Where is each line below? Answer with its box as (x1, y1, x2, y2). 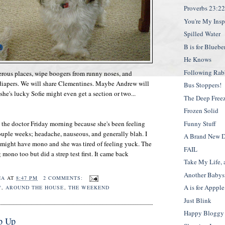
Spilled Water (184, 29, 221, 39)
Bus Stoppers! (184, 80, 222, 90)
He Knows (184, 55, 212, 64)
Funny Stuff (184, 119, 216, 128)
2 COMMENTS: (43, 174, 85, 182)
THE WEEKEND (68, 184, 109, 191)
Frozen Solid (184, 106, 219, 116)
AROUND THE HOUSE (6, 184, 64, 191)
